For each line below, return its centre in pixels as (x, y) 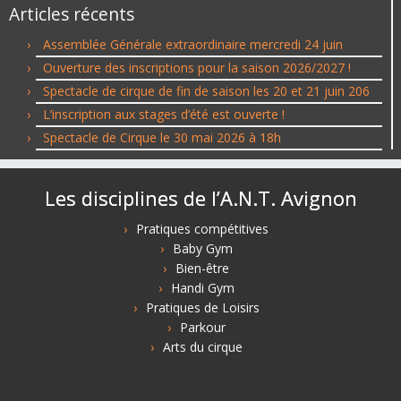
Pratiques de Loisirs (202, 307)
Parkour (202, 327)
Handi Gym (202, 288)
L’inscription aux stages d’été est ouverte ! (164, 114)
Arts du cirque (202, 347)
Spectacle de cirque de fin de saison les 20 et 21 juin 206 (206, 91)
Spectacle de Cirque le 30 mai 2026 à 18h (162, 137)
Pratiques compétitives (202, 229)
